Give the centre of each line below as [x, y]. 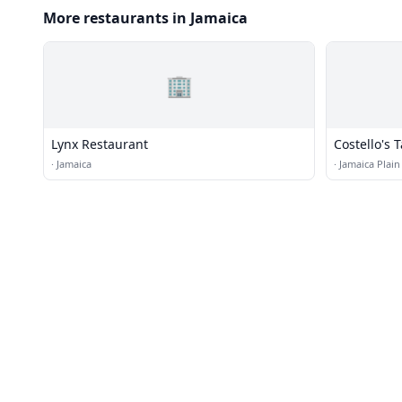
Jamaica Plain [370, 164]
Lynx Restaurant [100, 144]
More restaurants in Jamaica [145, 18]
